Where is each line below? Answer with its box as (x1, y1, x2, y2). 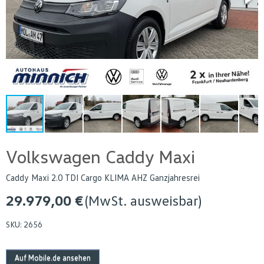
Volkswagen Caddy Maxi (6, 146, 195, 168)
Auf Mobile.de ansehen (15, 253, 91, 263)
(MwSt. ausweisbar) (85, 192, 202, 209)
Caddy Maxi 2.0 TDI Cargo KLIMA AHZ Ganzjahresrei (6, 172, 200, 183)
